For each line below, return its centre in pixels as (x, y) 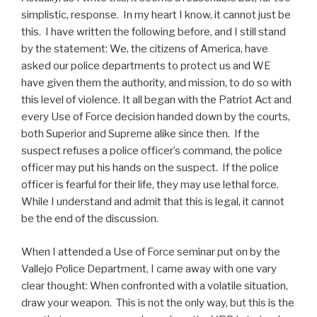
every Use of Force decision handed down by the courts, (156, 117)
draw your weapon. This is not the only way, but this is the (158, 302)
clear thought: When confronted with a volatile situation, (155, 286)
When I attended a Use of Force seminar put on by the (151, 252)
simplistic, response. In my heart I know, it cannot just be (156, 15)
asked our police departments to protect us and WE (146, 66)
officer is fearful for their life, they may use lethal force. (151, 185)
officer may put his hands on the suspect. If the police (150, 168)
